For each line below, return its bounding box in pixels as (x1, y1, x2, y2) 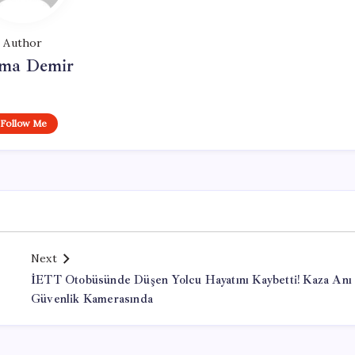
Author (3, 36, 43, 50)
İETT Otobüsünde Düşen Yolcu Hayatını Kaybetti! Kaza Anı (31, 273, 352, 288)
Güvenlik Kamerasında (31, 292, 153, 307)
